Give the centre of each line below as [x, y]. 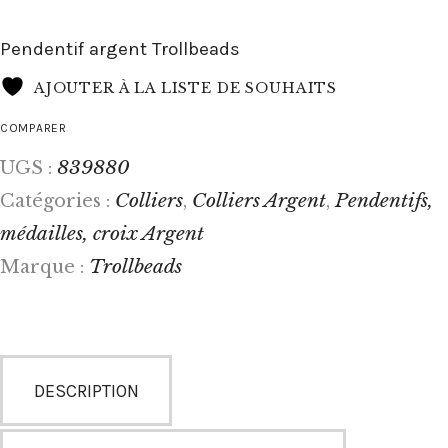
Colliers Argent [259, 200]
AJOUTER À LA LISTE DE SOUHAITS [185, 88]
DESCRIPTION [86, 390]
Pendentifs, [384, 200]
